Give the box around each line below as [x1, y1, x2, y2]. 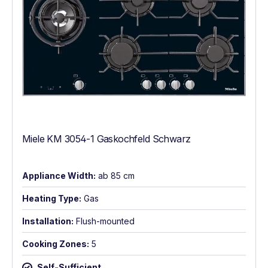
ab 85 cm [98, 170, 135, 181]
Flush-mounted [76, 216, 135, 227]
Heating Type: [22, 193, 81, 204]
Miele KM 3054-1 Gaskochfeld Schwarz [22, 133, 191, 145]
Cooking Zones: [22, 239, 89, 249]
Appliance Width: [22, 170, 96, 181]
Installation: [22, 216, 74, 227]
